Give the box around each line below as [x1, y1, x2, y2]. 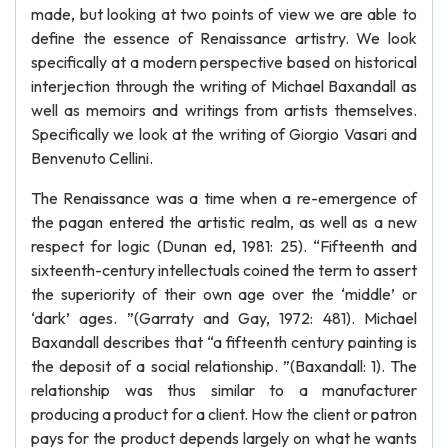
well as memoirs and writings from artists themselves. [31, 100, 417, 120]
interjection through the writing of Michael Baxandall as [31, 76, 417, 96]
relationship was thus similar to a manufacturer [31, 380, 417, 400]
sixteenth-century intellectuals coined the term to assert [31, 260, 417, 280]
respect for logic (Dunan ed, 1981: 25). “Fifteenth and [31, 236, 417, 256]
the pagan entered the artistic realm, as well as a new [31, 212, 417, 232]
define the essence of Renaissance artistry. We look [31, 28, 417, 48]
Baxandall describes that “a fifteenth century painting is [31, 332, 417, 352]
